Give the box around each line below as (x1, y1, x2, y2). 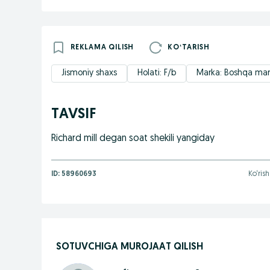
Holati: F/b (137, 69, 176, 78)
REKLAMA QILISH (71, 44, 134, 51)
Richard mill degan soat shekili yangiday (51, 134, 215, 143)
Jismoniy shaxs (61, 69, 117, 78)
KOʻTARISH (168, 44, 210, 51)
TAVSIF (51, 107, 96, 122)
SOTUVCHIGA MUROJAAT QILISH (56, 242, 203, 252)
